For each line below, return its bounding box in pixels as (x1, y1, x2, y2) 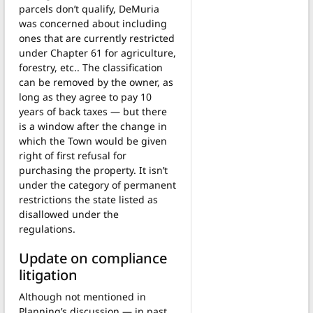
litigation (19, 265, 78, 284)
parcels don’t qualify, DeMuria (19, 1, 159, 15)
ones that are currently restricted (19, 31, 175, 45)
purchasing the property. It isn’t (19, 163, 168, 177)
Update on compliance (19, 248, 167, 268)
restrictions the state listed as (19, 192, 158, 206)
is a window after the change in (19, 119, 167, 133)
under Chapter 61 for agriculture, (19, 45, 176, 59)
